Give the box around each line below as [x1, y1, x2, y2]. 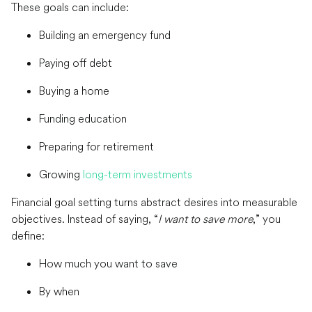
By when [39, 284, 79, 299]
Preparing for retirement [39, 139, 154, 154]
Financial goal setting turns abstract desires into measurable [11, 195, 297, 210]
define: [11, 228, 45, 243]
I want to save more [158, 212, 253, 226]
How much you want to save [39, 256, 178, 271]
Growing [39, 167, 83, 182]
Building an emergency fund [39, 28, 171, 42]
